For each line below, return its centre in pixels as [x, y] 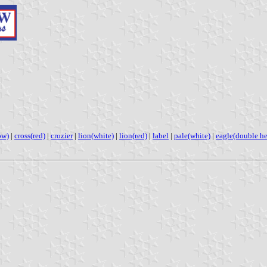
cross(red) [30, 135]
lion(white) [96, 135]
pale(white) [192, 135]
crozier [62, 135]
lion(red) [133, 135]
